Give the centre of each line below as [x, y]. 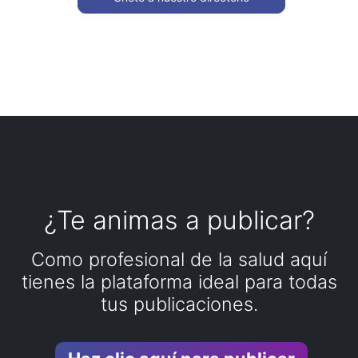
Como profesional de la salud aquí [179, 260]
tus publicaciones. [179, 304]
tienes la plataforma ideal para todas [179, 282]
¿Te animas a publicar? [179, 221]
